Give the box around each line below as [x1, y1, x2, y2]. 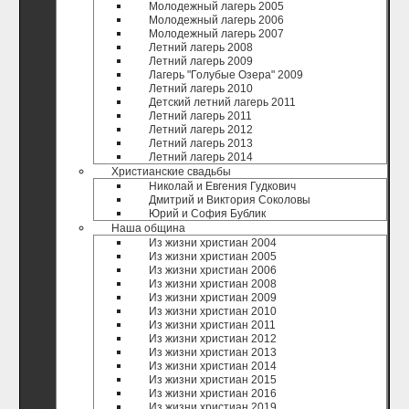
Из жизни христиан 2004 [149, 236, 277, 249]
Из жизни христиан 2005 [149, 250, 277, 263]
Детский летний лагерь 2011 [149, 96, 296, 109]
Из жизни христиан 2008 [149, 278, 277, 290]
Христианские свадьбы [111, 165, 231, 178]
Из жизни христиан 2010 [149, 305, 277, 318]
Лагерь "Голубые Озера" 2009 [149, 68, 303, 81]
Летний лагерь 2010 [149, 82, 253, 95]
